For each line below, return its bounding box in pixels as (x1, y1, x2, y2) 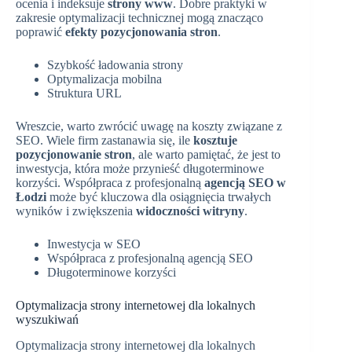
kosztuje (193, 134, 237, 148)
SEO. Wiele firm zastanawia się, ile (16, 134, 193, 148)
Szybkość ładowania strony (47, 58, 183, 72)
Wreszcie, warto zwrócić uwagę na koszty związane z (16, 119, 282, 134)
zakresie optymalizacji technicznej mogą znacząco (16, 11, 263, 25)
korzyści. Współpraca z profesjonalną (16, 176, 204, 190)
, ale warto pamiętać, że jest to (132, 148, 280, 162)
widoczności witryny (136, 204, 244, 218)
